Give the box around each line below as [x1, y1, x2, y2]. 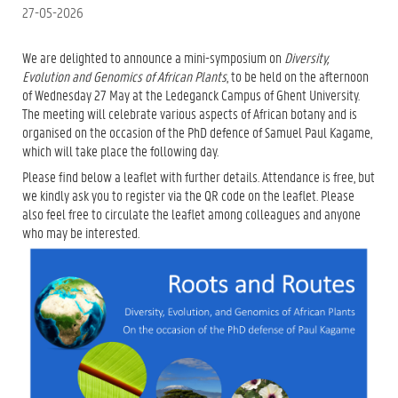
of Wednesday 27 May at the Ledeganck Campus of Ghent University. [22, 84, 360, 104]
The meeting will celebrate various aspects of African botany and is [22, 103, 357, 123]
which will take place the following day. [22, 140, 219, 160]
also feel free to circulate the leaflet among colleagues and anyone [22, 204, 361, 223]
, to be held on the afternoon [227, 66, 369, 85]
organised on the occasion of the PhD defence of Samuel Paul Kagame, [22, 122, 372, 141]
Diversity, [284, 47, 329, 67]
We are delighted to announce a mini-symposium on [22, 47, 284, 67]
